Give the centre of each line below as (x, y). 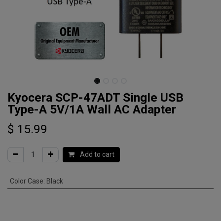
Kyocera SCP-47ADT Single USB (95, 97)
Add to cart (96, 154)
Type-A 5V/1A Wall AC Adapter (92, 109)
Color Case (26, 181)
